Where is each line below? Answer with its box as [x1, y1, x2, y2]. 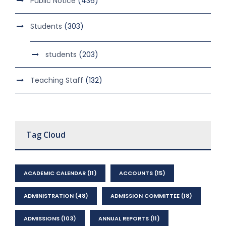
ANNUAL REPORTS [98, 214, 149, 223]
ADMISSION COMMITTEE [110, 192, 180, 200]
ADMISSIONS [24, 214, 60, 223]
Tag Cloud [26, 129, 66, 141]
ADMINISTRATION [24, 192, 74, 200]
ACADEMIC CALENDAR [24, 169, 86, 178]
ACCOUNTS [119, 169, 153, 178]
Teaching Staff [30, 75, 83, 86]
